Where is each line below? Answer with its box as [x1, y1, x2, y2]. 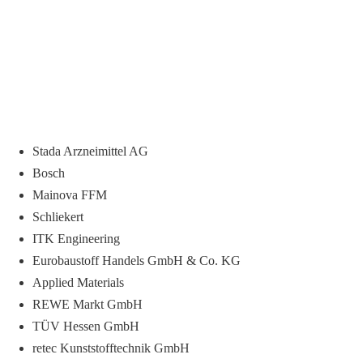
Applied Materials [32, 275, 124, 289]
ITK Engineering [32, 232, 120, 246]
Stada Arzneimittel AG [32, 144, 148, 158]
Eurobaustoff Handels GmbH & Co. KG [32, 254, 241, 267]
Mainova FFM [32, 188, 107, 202]
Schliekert [32, 210, 83, 224]
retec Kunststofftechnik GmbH [32, 341, 190, 355]
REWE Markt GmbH [32, 297, 143, 311]
